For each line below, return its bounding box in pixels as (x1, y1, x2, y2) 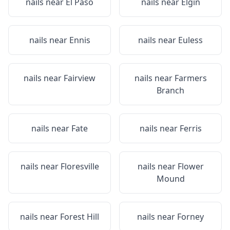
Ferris (179, 123, 202, 134)
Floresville (60, 161, 99, 172)
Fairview (64, 72, 95, 84)
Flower (177, 161, 204, 172)
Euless (178, 34, 203, 46)
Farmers (174, 72, 207, 84)
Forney (177, 211, 204, 222)
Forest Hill (60, 211, 99, 222)
